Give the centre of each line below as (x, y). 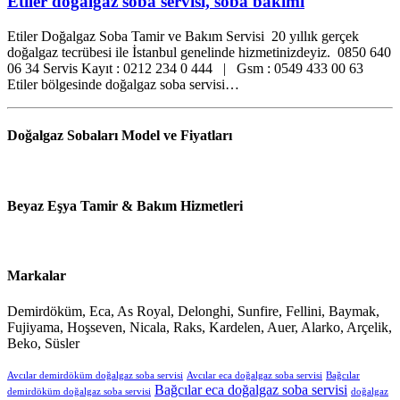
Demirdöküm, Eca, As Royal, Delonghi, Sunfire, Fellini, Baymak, (193, 311)
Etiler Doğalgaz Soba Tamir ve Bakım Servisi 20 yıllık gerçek (183, 37)
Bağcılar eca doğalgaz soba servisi (251, 389)
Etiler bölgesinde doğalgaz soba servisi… (123, 85)
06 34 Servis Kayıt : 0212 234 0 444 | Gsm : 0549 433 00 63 (185, 69)
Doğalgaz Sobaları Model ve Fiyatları (120, 136)
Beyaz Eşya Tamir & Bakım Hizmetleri (125, 205)
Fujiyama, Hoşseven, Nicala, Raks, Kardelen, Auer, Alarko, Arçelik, (200, 327)
